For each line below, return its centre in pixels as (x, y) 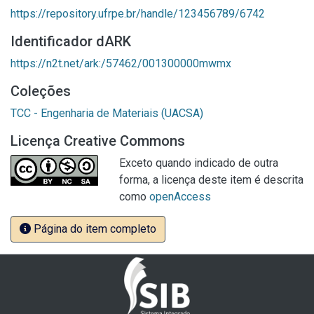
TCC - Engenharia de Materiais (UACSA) (107, 113)
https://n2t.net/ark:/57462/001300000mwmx (121, 63)
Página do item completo (94, 229)
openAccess (180, 197)
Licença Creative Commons (98, 141)
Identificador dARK (71, 41)
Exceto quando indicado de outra (199, 163)
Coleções (41, 91)
